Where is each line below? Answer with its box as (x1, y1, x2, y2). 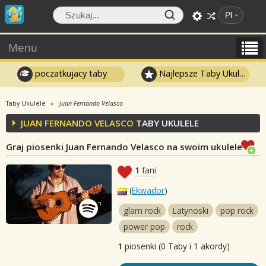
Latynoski (173, 205, 209, 216)
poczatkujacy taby (32, 67, 107, 79)
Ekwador (132, 185, 165, 196)
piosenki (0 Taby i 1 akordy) (122, 240, 230, 252)
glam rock (123, 205, 161, 216)
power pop (123, 221, 166, 232)
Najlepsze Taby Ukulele (157, 67, 240, 79)
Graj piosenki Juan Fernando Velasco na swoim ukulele (6, 141, 242, 153)
